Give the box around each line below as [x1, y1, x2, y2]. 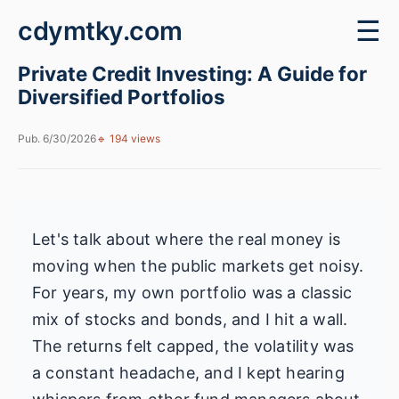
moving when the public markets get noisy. [32, 256, 364, 275]
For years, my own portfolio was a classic [32, 283, 353, 302]
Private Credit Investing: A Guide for [18, 61, 367, 85]
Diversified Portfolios [18, 85, 225, 109]
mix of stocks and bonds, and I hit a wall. [32, 310, 348, 329]
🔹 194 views [96, 132, 160, 145]
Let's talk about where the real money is [32, 230, 341, 248]
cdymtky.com [18, 15, 183, 46]
